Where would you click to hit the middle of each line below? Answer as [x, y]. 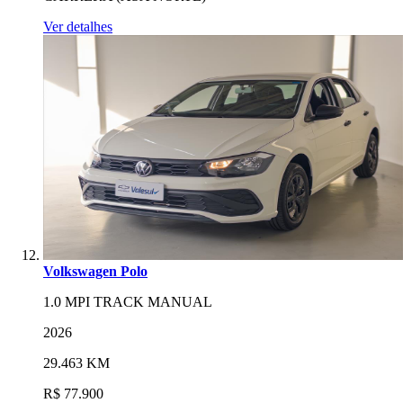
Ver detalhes [78, 26]
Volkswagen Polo [95, 271]
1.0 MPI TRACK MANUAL [128, 301]
